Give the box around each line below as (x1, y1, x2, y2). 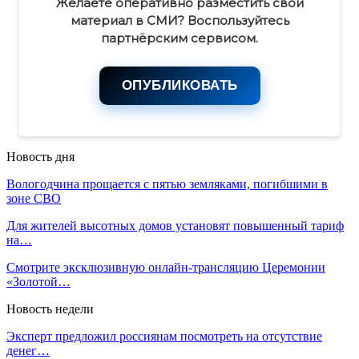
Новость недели (6, 301, 94, 316)
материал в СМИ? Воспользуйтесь (70, 12, 289, 28)
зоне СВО (6, 191, 61, 205)
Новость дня (6, 149, 75, 163)
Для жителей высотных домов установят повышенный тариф (6, 218, 344, 232)
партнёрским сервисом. (101, 30, 258, 46)
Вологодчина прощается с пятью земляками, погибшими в (6, 176, 328, 191)
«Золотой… (6, 274, 71, 288)
